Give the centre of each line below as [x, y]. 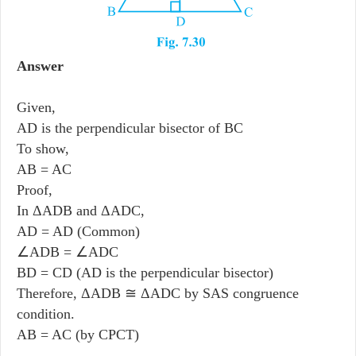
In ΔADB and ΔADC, [81, 210]
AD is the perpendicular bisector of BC [130, 128]
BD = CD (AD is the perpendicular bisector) [145, 272]
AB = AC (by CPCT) [78, 334]
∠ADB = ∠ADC [68, 252]
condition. [46, 313]
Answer [40, 66]
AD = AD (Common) [78, 231]
